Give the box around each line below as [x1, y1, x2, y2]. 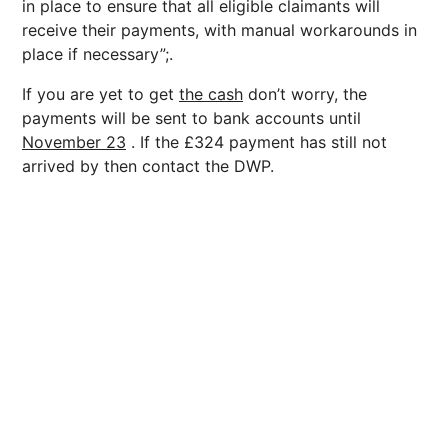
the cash [179, 84, 243, 104]
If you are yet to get [22, 84, 179, 104]
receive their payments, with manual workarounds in [22, 20, 417, 40]
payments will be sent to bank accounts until [22, 108, 361, 128]
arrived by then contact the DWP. [22, 156, 274, 176]
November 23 [22, 132, 126, 152]
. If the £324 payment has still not [126, 132, 387, 152]
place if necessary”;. [22, 44, 173, 64]
